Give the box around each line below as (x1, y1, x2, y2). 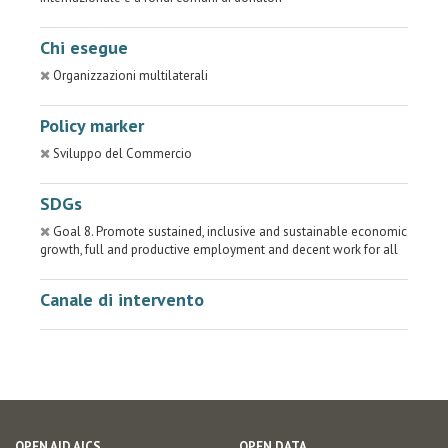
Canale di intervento (40, 288, 204, 311)
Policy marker (40, 114, 144, 137)
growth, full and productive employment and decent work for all (40, 241, 398, 258)
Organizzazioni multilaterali (53, 67, 208, 84)
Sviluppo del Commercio (53, 145, 192, 162)
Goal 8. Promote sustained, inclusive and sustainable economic (53, 223, 407, 240)
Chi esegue (40, 36, 128, 59)
